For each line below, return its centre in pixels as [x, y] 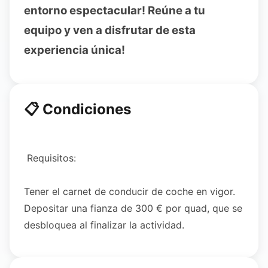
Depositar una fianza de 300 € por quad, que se [133, 208]
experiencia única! [76, 50]
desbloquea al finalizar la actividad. [104, 225]
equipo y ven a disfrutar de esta [110, 30]
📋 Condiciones [77, 109]
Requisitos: [50, 158]
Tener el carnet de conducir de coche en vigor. [130, 191]
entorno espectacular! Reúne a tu [115, 10]
